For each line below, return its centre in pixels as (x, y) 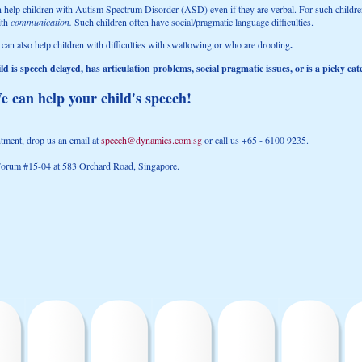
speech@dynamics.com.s (149, 139)
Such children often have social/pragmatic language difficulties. (194, 22)
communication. (42, 22)
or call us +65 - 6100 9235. (257, 139)
